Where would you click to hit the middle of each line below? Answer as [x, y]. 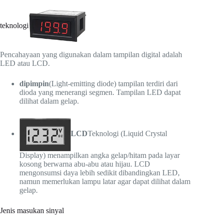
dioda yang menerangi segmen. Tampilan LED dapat [100, 93]
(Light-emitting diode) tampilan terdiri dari [113, 84]
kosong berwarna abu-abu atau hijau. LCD [85, 164]
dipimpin [34, 84]
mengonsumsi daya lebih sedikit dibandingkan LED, [100, 173]
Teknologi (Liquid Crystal [127, 133]
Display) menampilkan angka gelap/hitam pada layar [100, 155]
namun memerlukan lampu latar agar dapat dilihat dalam [105, 182]
